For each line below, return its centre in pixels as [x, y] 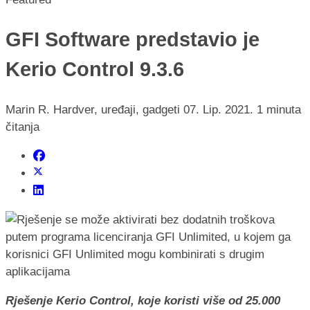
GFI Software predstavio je [133, 39]
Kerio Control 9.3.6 [95, 69]
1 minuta [279, 109]
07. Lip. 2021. [220, 109]
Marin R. [28, 109]
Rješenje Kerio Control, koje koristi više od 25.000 [143, 300]
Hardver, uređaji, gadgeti [118, 109]
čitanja [22, 127]
